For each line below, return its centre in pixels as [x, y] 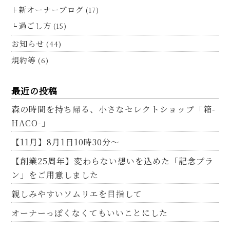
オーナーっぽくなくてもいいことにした [90, 213]
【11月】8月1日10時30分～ [66, 142]
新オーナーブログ [51, 10]
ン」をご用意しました [55, 175]
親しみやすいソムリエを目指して [77, 194]
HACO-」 [31, 123]
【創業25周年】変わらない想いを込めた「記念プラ [113, 161]
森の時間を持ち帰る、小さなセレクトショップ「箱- [114, 109]
